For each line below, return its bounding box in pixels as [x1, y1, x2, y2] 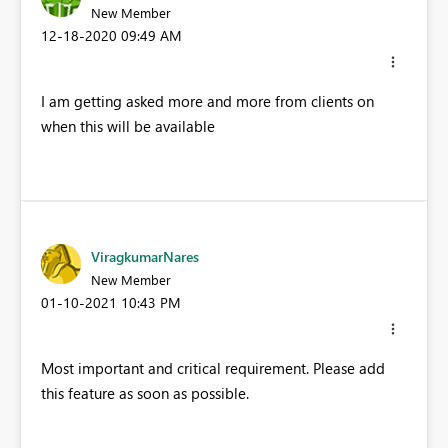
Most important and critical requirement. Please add [41, 358, 385, 379]
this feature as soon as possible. [41, 383, 249, 404]
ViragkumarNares [91, 247, 199, 266]
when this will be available [41, 116, 215, 136]
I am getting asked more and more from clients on [41, 91, 374, 111]
